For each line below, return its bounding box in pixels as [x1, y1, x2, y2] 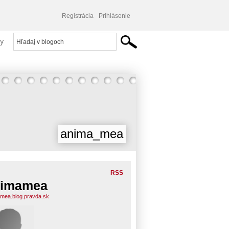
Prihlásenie [99, 12, 130, 19]
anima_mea [60, 127, 123, 141]
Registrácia [62, 12, 94, 19]
